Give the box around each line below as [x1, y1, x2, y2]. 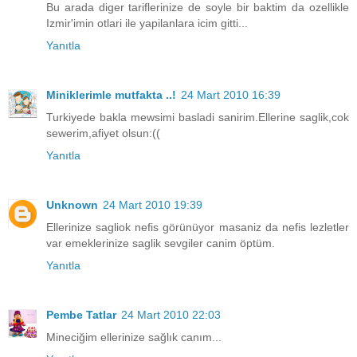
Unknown [46, 198, 98, 212]
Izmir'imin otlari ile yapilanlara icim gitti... [46, 17, 248, 30]
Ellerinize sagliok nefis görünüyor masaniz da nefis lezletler [46, 221, 349, 234]
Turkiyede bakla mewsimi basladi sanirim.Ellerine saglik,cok [46, 111, 349, 124]
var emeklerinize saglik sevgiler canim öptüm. [46, 237, 275, 250]
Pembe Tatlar [46, 308, 116, 322]
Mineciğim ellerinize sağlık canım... [46, 331, 222, 344]
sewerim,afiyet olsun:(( [46, 127, 160, 140]
